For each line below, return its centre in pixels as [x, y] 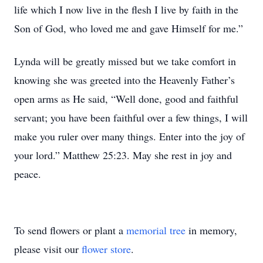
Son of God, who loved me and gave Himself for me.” [129, 28]
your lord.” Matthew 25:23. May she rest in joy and [123, 155]
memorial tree [156, 230]
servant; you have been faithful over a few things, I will [131, 117]
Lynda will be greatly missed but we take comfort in [125, 61]
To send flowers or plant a [70, 230]
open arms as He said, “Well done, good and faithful [126, 99]
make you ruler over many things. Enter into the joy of [129, 136]
